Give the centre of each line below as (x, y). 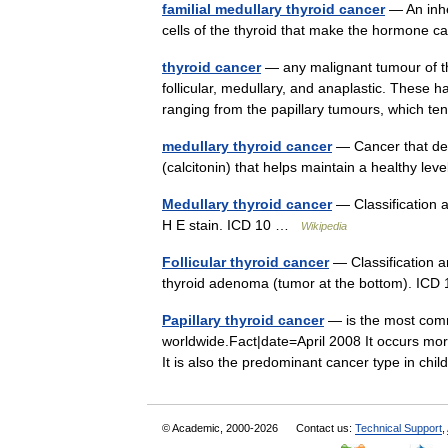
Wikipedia (324, 226)
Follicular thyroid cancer (245, 262)
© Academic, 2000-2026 (221, 428)
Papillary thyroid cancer (243, 320)
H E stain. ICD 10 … (231, 225)
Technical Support (398, 428)
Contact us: (325, 428)
